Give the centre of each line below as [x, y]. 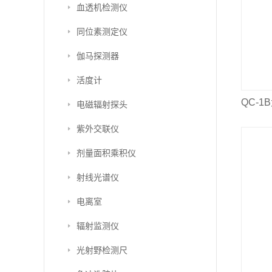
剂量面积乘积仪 [106, 153]
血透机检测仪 [102, 7]
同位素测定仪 [102, 32]
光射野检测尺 [102, 250]
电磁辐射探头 [102, 104]
